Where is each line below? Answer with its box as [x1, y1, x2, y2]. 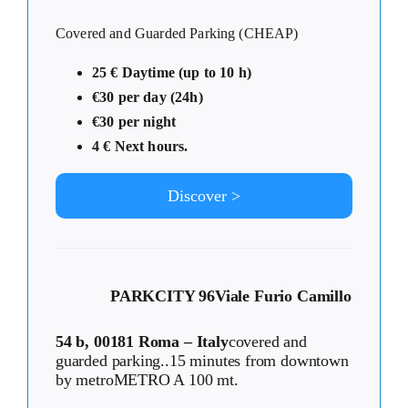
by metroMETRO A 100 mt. [56, 370, 239, 389]
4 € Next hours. [92, 138, 189, 154]
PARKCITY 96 [110, 286, 216, 305]
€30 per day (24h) [92, 88, 203, 105]
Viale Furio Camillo [215, 286, 352, 305]
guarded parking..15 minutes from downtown [56, 351, 349, 370]
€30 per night [92, 113, 177, 129]
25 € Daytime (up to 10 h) [92, 64, 251, 80]
